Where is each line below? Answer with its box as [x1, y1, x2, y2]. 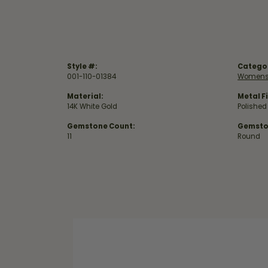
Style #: [67, 62, 98, 71]
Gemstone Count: [67, 121, 135, 131]
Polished [237, 102, 267, 111]
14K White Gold [67, 102, 117, 111]
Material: [67, 92, 103, 101]
